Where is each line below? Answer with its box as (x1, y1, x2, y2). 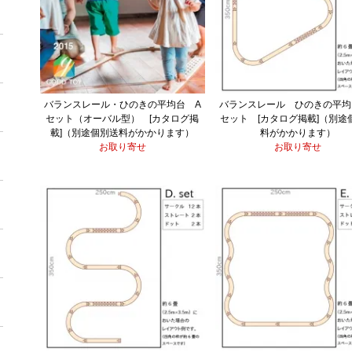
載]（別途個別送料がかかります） (50, 126, 195, 138)
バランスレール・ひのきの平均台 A (43, 98, 201, 110)
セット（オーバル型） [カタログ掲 (46, 112, 200, 124)
